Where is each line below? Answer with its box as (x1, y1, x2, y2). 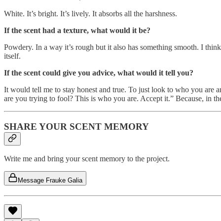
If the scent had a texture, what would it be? (4, 26, 150, 35)
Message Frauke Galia (18, 177, 82, 184)
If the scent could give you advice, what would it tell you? (4, 68, 193, 77)
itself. (4, 51, 21, 60)
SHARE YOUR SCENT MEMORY (4, 121, 149, 132)
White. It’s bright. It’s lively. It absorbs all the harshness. (4, 9, 177, 18)
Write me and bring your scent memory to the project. (4, 154, 170, 163)
